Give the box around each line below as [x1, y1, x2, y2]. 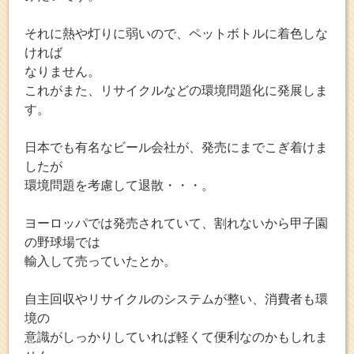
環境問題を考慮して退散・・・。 [24, 178, 214, 192]
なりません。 [24, 64, 100, 78]
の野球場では [24, 235, 100, 249]
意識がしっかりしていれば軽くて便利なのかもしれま [24, 330, 328, 344]
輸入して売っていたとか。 [24, 254, 176, 268]
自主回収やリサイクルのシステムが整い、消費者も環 [24, 292, 328, 306]
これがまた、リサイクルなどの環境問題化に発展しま [24, 83, 328, 97]
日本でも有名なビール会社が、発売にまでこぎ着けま [24, 140, 328, 154]
